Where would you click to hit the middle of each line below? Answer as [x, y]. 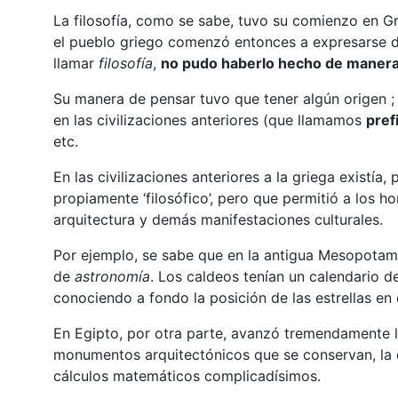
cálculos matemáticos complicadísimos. [187, 375]
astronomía [112, 276]
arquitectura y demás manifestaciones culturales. [218, 219]
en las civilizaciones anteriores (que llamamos [209, 119]
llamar [76, 63]
